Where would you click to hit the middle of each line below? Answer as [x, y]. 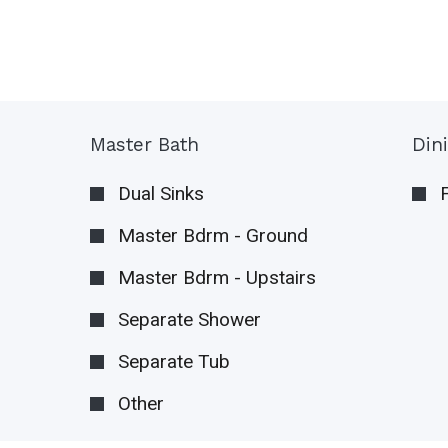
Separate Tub [174, 361]
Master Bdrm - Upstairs [217, 277]
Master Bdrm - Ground [213, 235]
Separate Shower [190, 319]
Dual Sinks [161, 193]
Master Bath [145, 144]
